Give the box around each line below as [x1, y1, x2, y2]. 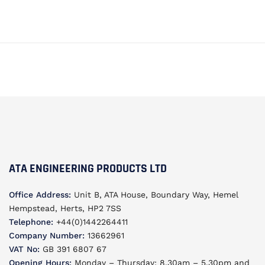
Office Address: [9, 189, 71, 199]
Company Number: [9, 230, 85, 240]
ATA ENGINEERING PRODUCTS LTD [9, 160, 167, 176]
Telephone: [9, 216, 53, 227]
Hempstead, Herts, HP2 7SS [9, 203, 121, 213]
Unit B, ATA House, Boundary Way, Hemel [71, 189, 238, 199]
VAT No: [9, 244, 40, 254]
